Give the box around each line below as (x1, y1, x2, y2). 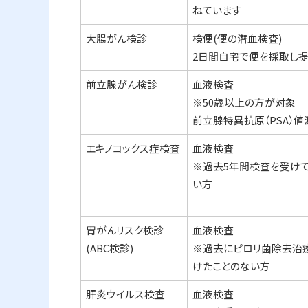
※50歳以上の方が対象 (192, 95, 296, 110)
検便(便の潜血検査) (192, 31, 283, 46)
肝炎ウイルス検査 (86, 287, 166, 302)
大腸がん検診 (86, 31, 148, 46)
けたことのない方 (192, 258, 271, 274)
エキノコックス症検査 (86, 141, 181, 156)
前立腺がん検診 (86, 77, 158, 92)
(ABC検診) (86, 241, 134, 256)
